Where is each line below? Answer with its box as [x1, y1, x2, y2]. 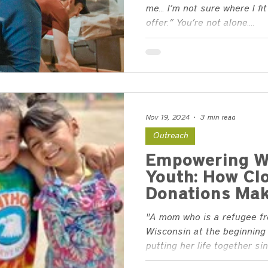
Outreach [153, 131, 188, 140]
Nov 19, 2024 [145, 113, 189, 121]
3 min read [200, 113, 235, 121]
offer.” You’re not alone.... [176, 18, 254, 28]
